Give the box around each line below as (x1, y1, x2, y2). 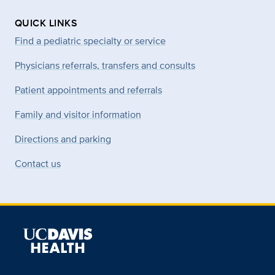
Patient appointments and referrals (15, 82, 162, 97)
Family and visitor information (15, 107, 141, 122)
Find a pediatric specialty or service (15, 33, 166, 48)
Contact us (15, 156, 61, 171)
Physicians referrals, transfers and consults (15, 58, 195, 72)
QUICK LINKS (15, 15, 78, 30)
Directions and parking (15, 131, 111, 146)
